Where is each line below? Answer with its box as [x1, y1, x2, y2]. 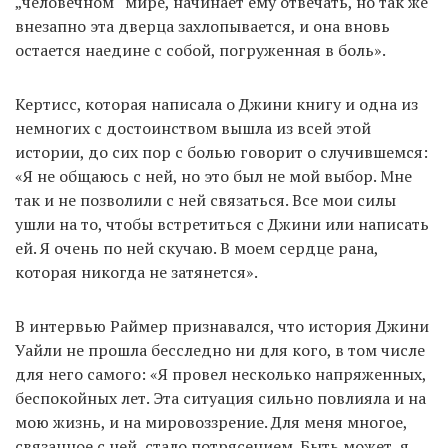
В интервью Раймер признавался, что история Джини [15, 315, 429, 338]
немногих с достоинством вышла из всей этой [15, 117, 371, 140]
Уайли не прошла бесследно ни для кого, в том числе [15, 339, 425, 362]
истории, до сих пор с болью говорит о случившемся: [15, 141, 428, 164]
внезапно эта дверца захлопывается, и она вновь [15, 15, 390, 38]
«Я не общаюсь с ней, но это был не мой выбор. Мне [15, 165, 412, 188]
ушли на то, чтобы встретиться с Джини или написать [15, 213, 429, 236]
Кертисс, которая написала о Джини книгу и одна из [15, 93, 418, 116]
